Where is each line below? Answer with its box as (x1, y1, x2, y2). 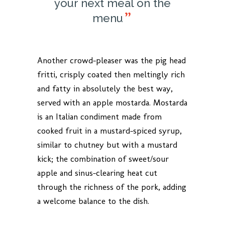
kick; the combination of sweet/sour (37, 154, 169, 164)
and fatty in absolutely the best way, (37, 83, 173, 93)
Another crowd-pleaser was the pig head (37, 55, 186, 65)
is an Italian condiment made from (37, 111, 162, 122)
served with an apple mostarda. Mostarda (37, 97, 187, 107)
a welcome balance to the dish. (37, 196, 149, 206)
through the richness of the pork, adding (37, 182, 186, 192)
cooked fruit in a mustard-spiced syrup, (37, 126, 182, 136)
